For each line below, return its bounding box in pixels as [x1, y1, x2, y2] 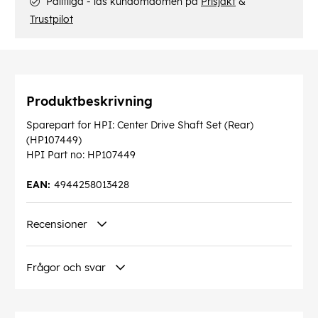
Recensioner [26, 217, 87, 231]
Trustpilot [30, 13, 73, 26]
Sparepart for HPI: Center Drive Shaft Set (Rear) [26, 119, 253, 132]
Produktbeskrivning [26, 93, 153, 110]
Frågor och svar [26, 261, 106, 275]
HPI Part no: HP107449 [26, 148, 136, 162]
